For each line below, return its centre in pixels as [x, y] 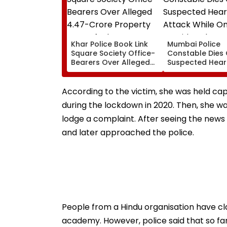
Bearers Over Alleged [110, 62]
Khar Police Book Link [109, 44]
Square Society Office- [113, 53]
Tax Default [92, 80]
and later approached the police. [128, 132]
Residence [186, 89]
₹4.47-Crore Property [109, 71]
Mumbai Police [194, 44]
